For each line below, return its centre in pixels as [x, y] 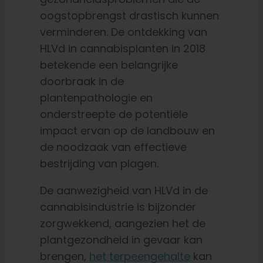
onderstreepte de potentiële [114, 114]
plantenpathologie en [96, 98]
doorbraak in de [82, 82]
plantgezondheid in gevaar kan [121, 240]
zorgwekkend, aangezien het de [122, 224]
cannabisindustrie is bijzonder [118, 207]
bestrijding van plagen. [99, 164]
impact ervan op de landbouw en [127, 131]
